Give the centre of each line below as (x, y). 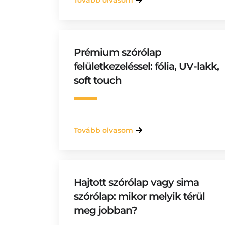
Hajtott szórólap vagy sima (136, 182)
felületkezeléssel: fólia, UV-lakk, (146, 66)
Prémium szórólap (118, 52)
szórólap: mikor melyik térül (139, 196)
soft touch (98, 80)
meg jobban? (105, 210)
